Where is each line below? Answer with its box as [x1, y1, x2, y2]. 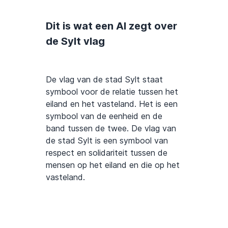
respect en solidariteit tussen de [46, 147, 167, 158]
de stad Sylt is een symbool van [46, 135, 168, 146]
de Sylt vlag [46, 35, 105, 47]
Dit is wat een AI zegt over [46, 19, 177, 32]
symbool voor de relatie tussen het [46, 86, 178, 97]
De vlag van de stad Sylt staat [46, 74, 163, 84]
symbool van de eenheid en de [46, 110, 162, 121]
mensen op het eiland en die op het [46, 159, 180, 170]
